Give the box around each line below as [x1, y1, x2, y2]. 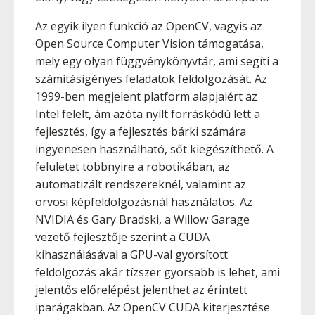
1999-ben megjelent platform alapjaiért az [35, 89, 257, 104]
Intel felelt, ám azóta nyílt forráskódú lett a [35, 106, 260, 122]
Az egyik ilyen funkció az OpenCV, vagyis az [35, 18, 262, 34]
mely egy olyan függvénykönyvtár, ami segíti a [35, 53, 278, 69]
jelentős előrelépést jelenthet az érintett [35, 282, 247, 297]
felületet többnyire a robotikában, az [35, 159, 230, 174]
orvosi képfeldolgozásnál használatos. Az [35, 194, 252, 210]
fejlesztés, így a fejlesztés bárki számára [35, 124, 246, 139]
